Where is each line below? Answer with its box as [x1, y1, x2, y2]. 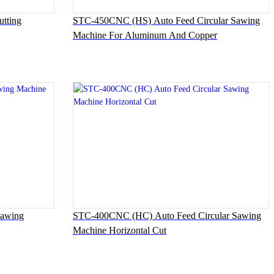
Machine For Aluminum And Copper [72, 29, 217, 40]
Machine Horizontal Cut [72, 224, 166, 235]
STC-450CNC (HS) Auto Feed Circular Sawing [72, 15, 260, 26]
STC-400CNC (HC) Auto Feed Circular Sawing [72, 210, 261, 221]
